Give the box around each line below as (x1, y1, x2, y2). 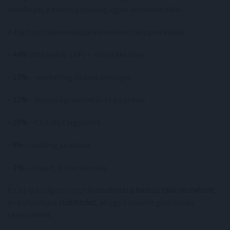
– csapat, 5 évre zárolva (24, 162, 106, 173)
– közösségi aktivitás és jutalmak (28, 94, 145, 105)
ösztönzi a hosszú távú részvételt (97, 185, 215, 196)
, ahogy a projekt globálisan (96, 197, 194, 208)
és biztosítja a (8, 197, 59, 208)
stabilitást (59, 197, 96, 208)
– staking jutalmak (24, 140, 91, 150)
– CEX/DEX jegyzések (28, 117, 101, 128)
